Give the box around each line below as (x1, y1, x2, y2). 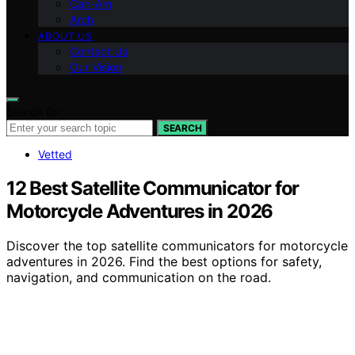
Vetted (38, 147, 72, 161)
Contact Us (70, 44, 128, 58)
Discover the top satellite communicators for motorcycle (6, 238, 348, 254)
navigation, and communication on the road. (6, 269, 271, 286)
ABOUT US (38, 29, 94, 42)
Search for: (6, 104, 63, 118)
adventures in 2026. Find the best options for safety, (6, 254, 322, 270)
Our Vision (70, 59, 122, 74)
